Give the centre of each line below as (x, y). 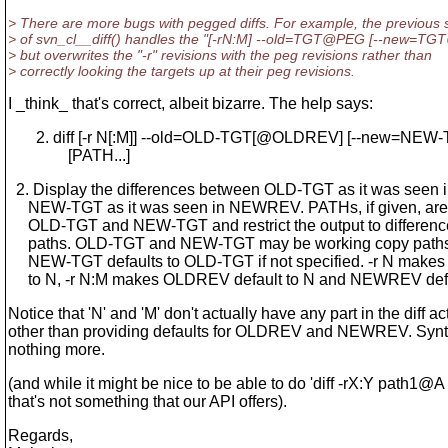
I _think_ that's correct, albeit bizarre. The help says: (190, 103)
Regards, (40, 435)
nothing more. (56, 349)
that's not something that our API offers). (147, 401)
